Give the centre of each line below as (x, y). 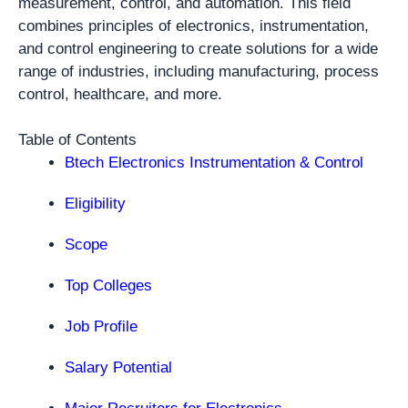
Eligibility (95, 204)
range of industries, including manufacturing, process (199, 71)
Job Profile (101, 326)
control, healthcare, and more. (120, 94)
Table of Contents (77, 140)
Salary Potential (118, 367)
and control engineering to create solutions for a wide (198, 48)
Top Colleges (108, 286)
